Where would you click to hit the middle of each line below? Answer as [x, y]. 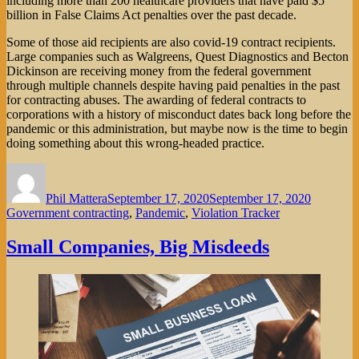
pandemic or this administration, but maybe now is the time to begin [177, 129]
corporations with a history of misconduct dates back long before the [179, 115]
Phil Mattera [77, 199]
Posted [123, 170]
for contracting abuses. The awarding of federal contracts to [156, 100]
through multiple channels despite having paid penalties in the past [173, 86]
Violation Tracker [236, 213]
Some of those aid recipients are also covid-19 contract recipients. [171, 42]
